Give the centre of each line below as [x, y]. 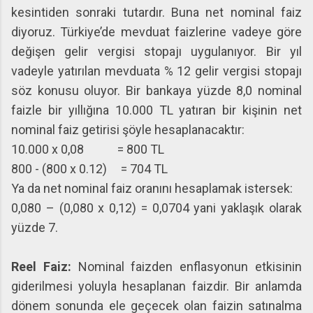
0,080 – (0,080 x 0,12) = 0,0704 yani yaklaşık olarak [156, 208]
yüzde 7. [35, 227]
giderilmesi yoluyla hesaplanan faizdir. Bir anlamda [156, 286]
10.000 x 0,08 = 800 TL [88, 149]
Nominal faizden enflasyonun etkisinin [190, 267]
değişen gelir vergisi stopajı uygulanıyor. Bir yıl [156, 51]
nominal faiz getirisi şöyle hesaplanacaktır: [128, 130]
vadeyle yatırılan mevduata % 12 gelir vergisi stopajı [156, 71]
